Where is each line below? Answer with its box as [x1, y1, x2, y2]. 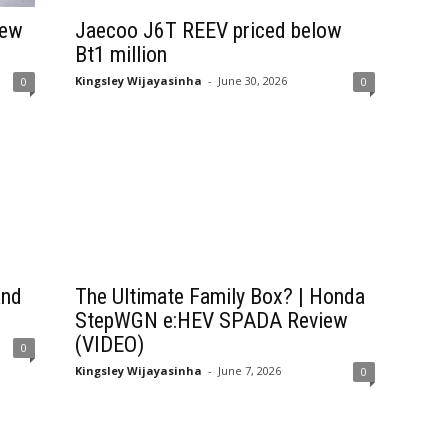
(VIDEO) [74, 332, 144, 357]
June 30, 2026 [217, 73, 287, 88]
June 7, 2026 [217, 363, 281, 378]
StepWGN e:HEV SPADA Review [74, 308, 348, 333]
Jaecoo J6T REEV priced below [74, 18, 342, 43]
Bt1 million [74, 42, 167, 67]
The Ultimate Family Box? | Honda [74, 284, 365, 309]
